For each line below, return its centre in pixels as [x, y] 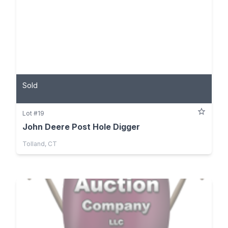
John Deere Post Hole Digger [81, 126]
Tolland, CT [40, 144]
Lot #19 [33, 113]
